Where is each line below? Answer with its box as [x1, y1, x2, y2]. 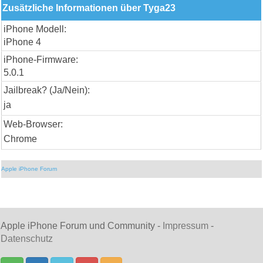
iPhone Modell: [4, 23, 67, 34]
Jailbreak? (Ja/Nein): [4, 85, 90, 95]
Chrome [4, 133, 38, 144]
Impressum [163, 220, 208, 231]
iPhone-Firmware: [4, 54, 79, 65]
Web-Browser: [4, 119, 63, 129]
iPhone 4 [4, 36, 42, 47]
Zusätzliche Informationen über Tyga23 [2, 2, 176, 13]
